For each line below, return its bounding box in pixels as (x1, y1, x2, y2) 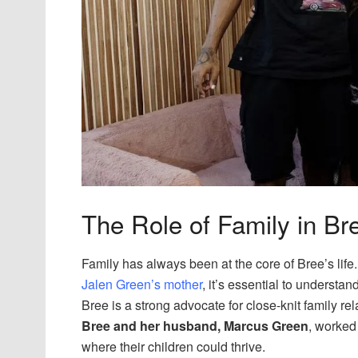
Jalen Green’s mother (82, 274, 202, 293)
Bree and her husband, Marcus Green (82, 316, 308, 335)
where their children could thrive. (82, 336, 265, 356)
